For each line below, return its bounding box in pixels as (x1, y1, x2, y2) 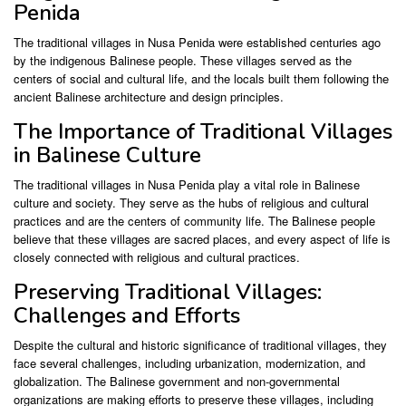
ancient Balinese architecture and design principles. (14, 88, 284, 106)
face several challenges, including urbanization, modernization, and (14, 354, 365, 372)
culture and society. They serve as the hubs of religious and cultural (14, 194, 369, 212)
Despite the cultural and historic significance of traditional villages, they (14, 336, 387, 354)
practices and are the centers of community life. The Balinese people (14, 212, 375, 230)
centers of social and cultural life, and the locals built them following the (14, 70, 389, 88)
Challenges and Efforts (14, 301, 240, 331)
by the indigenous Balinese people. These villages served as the (14, 52, 352, 70)
